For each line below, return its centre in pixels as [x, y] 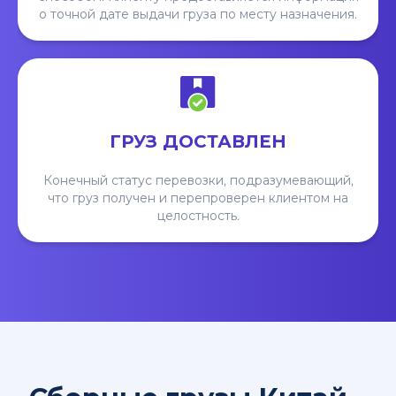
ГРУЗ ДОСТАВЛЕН [198, 142]
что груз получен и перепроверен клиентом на [198, 198]
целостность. [198, 216]
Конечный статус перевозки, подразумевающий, [198, 181]
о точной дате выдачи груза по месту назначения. [198, 15]
